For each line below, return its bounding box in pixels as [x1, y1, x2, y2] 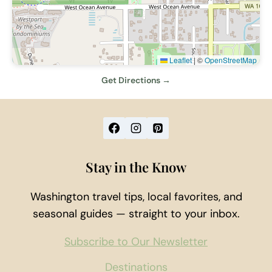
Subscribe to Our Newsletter [64, 234, 208, 250]
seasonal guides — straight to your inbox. [32, 206, 240, 222]
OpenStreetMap [205, 55, 257, 66]
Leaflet [168, 55, 192, 66]
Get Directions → [101, 75, 171, 86]
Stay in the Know [86, 158, 186, 177]
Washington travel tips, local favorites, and [30, 189, 242, 205]
